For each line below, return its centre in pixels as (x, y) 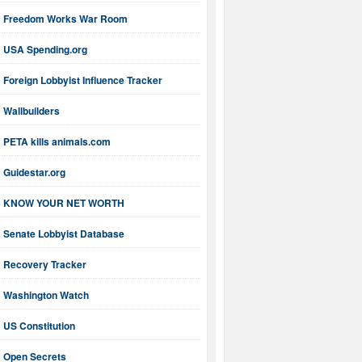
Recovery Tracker (45, 265)
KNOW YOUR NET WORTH (64, 203)
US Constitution (39, 326)
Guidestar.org (34, 173)
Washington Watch (46, 295)
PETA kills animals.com (57, 142)
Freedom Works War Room (65, 19)
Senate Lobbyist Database (64, 234)
